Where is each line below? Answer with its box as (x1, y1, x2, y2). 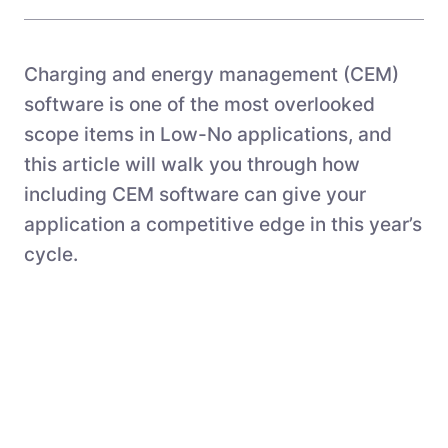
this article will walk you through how (24, 153, 360, 176)
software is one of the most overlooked (24, 93, 375, 116)
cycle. (24, 243, 78, 266)
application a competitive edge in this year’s (24, 213, 422, 236)
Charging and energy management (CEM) (24, 63, 399, 86)
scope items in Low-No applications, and (24, 123, 392, 146)
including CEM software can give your (24, 183, 366, 206)
